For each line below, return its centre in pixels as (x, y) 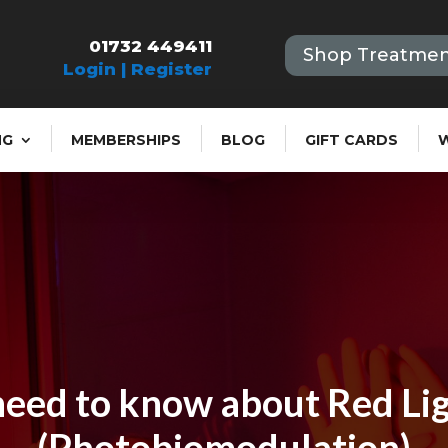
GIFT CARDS (352, 139)
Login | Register (138, 69)
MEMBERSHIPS (126, 139)
